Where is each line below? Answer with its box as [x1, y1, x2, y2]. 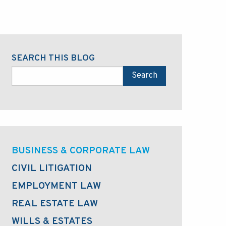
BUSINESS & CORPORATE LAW [12, 144, 150, 157]
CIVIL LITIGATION [12, 162, 92, 175]
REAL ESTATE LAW [12, 197, 98, 210]
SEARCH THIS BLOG [12, 52, 95, 64]
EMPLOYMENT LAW [12, 180, 101, 192]
